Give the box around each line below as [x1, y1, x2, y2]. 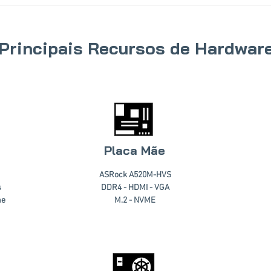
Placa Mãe [104, 143, 165, 158]
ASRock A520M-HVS [99, 170, 171, 180]
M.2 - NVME [114, 195, 155, 206]
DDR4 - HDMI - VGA [100, 183, 169, 193]
